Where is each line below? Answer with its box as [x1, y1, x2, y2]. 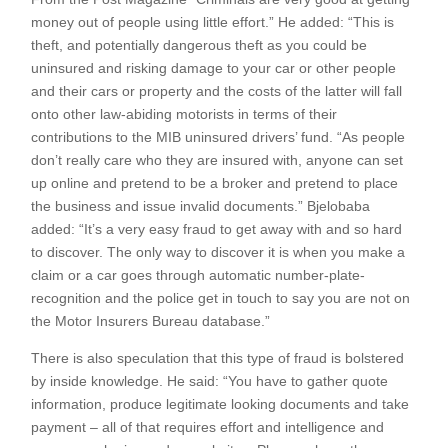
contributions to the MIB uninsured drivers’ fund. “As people [31, 129, 406, 145]
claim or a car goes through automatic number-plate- [31, 267, 366, 283]
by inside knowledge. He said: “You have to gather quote [31, 373, 389, 389]
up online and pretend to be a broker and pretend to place [31, 175, 399, 191]
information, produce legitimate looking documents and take [31, 396, 410, 412]
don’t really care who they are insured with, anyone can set [31, 152, 404, 168]
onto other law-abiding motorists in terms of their [31, 106, 338, 122]
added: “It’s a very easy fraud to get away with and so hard [31, 221, 403, 237]
